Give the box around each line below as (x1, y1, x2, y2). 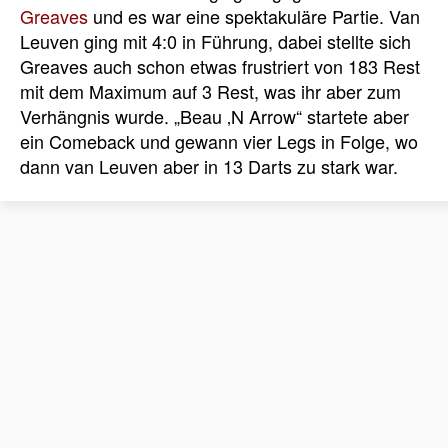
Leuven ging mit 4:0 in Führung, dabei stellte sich (20, 27, 411, 54)
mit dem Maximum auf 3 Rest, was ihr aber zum (20, 77, 401, 104)
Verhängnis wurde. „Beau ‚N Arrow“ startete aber (20, 102, 409, 129)
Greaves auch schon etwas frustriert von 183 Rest (20, 52, 420, 79)
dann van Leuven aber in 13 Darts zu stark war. (20, 152, 398, 179)
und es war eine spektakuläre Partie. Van (88, 2, 420, 29)
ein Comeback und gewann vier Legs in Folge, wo (20, 127, 418, 154)
